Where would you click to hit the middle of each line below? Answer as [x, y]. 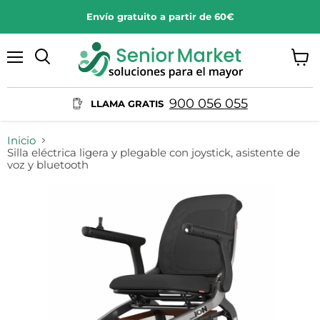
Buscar [57, 71]
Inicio [21, 140]
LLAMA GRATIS [127, 103]
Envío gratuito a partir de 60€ [160, 16]
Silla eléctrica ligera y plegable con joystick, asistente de [154, 152]
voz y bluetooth [48, 164]
